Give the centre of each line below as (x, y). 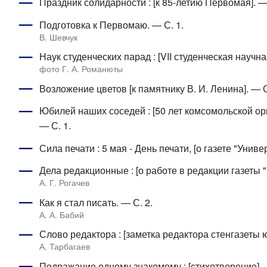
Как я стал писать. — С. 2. (96, 202)
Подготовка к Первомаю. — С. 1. (111, 24)
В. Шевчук (58, 37)
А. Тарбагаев (64, 246)
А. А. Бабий (61, 214)
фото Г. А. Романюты (81, 69)
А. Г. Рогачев (64, 183)
